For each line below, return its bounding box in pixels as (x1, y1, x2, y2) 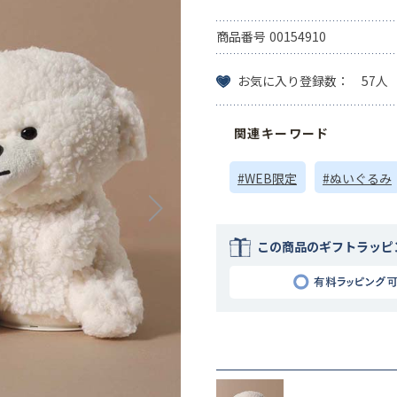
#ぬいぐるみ (323, 169, 392, 188)
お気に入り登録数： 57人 (237, 72, 388, 90)
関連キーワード (234, 124, 330, 143)
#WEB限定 (237, 169, 297, 188)
